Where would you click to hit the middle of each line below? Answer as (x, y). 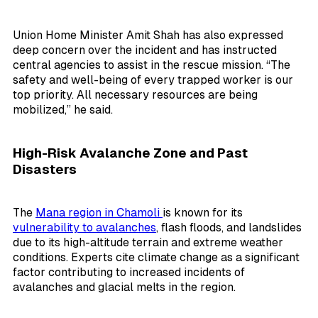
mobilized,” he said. (63, 110)
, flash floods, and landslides (229, 227)
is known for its (203, 212)
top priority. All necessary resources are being (135, 95)
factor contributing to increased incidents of (129, 272)
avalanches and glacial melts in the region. (124, 287)
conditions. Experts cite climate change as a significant (156, 257)
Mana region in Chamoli (99, 212)
